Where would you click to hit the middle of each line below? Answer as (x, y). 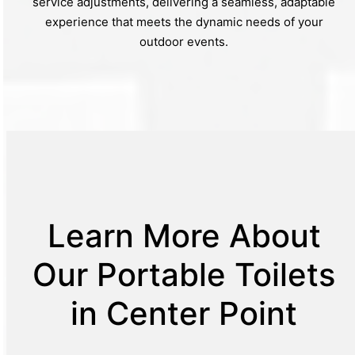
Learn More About (184, 235)
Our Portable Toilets (184, 274)
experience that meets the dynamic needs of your (184, 21)
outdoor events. (184, 41)
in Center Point (184, 313)
